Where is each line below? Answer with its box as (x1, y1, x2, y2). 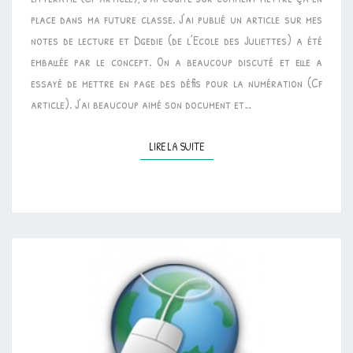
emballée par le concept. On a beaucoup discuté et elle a (31, 52, 322, 70)
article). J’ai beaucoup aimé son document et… (31, 95, 252, 113)
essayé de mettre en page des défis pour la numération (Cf (31, 73, 322, 91)
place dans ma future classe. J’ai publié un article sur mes (31, 9, 322, 28)
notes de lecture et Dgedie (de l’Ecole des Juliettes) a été (31, 31, 322, 49)
